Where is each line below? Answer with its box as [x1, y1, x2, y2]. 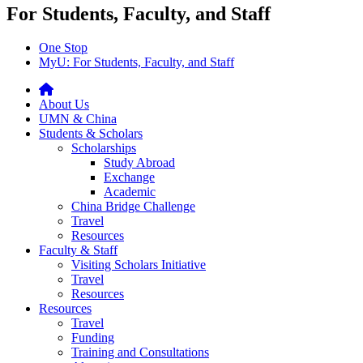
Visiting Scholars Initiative [71, 258, 206, 272]
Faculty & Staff [39, 243, 117, 258]
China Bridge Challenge [71, 199, 195, 214]
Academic [104, 185, 156, 199]
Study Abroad [104, 156, 175, 170]
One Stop [39, 41, 88, 55]
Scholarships [71, 141, 136, 156]
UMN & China [39, 112, 117, 126]
